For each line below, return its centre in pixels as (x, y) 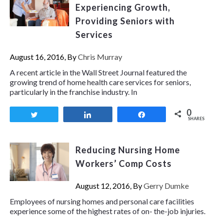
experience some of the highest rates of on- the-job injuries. (108, 211)
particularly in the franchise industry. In (73, 92)
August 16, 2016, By (44, 57)
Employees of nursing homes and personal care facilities (102, 201)
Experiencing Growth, (123, 8)
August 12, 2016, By (109, 186)
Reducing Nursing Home (127, 150)
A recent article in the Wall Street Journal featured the (98, 73)
